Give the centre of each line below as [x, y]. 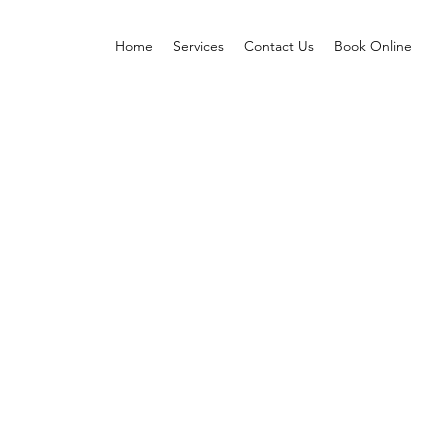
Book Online [372, 46]
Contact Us [278, 46]
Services [198, 46]
